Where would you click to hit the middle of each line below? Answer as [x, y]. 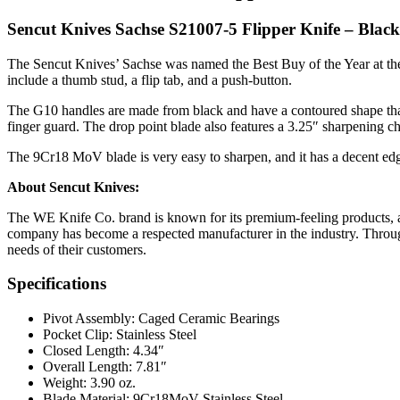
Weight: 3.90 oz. [89, 382]
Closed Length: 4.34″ [104, 350]
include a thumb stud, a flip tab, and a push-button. [150, 79]
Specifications [57, 284]
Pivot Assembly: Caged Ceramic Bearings [161, 318]
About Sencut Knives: [73, 187]
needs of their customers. [77, 249]
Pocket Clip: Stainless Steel [120, 334]
